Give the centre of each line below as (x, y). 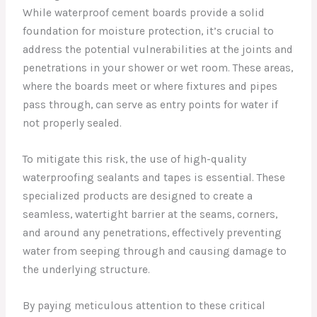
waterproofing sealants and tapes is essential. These (154, 178)
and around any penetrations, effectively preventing (152, 233)
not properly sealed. (73, 123)
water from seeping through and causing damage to (155, 252)
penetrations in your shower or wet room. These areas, (158, 68)
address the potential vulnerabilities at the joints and (158, 50)
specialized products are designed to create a (138, 196)
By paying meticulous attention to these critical (144, 305)
